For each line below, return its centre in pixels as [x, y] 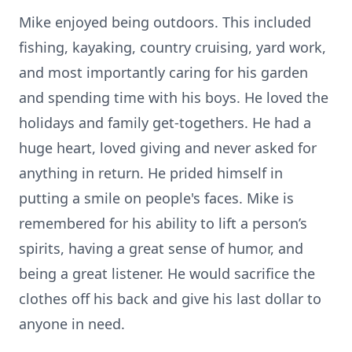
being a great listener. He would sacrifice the [167, 273]
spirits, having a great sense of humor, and [161, 248]
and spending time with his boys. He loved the [174, 97]
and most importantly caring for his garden [163, 72]
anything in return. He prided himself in [151, 173]
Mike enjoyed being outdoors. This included [165, 22]
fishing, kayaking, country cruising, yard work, [172, 47]
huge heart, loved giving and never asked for [168, 148]
